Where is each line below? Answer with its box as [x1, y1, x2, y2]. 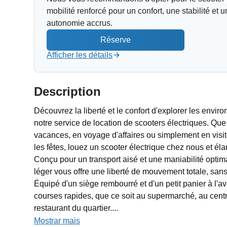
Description [34, 84, 101, 98]
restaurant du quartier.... [34, 203, 119, 212]
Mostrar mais [34, 216, 81, 225]
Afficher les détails [47, 50, 113, 59]
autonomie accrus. [47, 18, 113, 27]
